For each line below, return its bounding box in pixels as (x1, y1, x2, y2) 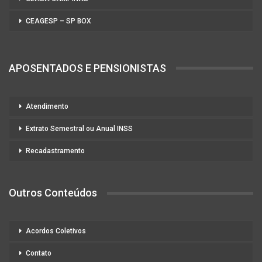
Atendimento (26, 102, 68, 111)
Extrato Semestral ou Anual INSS (26, 124, 133, 133)
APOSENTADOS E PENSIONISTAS (9, 61, 166, 74)
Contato (26, 249, 51, 257)
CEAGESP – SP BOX (26, 16, 91, 25)
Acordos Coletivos (26, 227, 86, 235)
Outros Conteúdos (9, 187, 97, 199)
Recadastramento (26, 146, 85, 155)
